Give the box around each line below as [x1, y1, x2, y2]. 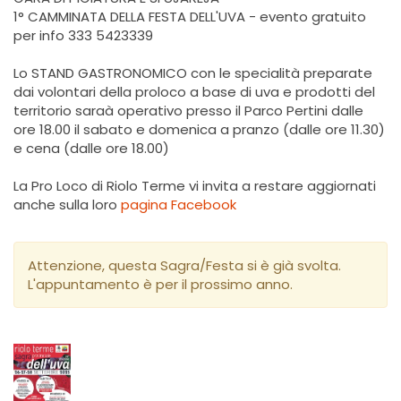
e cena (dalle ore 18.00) [13, 139, 169, 158]
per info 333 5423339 [13, 26, 153, 46]
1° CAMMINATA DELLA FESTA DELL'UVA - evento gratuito [13, 7, 366, 27]
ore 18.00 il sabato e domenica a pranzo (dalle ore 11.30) [13, 120, 385, 140]
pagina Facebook [121, 195, 236, 215]
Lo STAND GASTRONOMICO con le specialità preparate [13, 64, 372, 83]
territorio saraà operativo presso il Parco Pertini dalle [13, 101, 363, 121]
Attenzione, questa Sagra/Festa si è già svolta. [28, 256, 341, 276]
